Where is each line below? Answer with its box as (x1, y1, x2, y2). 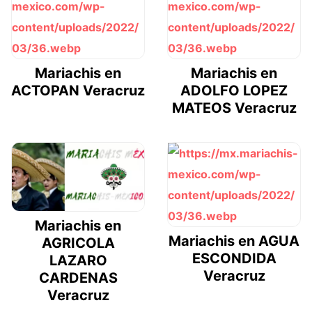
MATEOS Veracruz (171, 100, 297, 117)
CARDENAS (38, 269, 118, 286)
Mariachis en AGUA (169, 233, 299, 250)
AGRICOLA (41, 234, 115, 251)
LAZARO (49, 251, 107, 269)
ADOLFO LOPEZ (180, 82, 288, 100)
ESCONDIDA (192, 250, 276, 267)
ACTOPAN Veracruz (11, 82, 145, 100)
